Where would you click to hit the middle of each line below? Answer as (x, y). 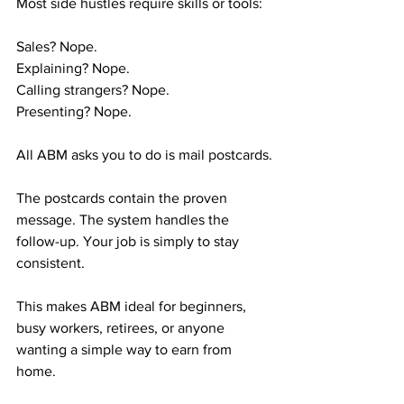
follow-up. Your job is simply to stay (129, 241)
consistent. (50, 263)
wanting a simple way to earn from (126, 349)
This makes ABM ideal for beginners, (133, 306)
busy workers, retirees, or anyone (122, 328)
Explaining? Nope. (73, 68)
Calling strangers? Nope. (93, 90)
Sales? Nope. (57, 46)
